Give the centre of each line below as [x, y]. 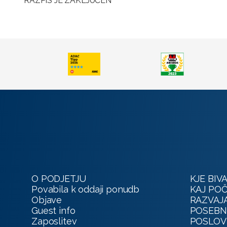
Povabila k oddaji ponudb [86, 189]
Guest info [53, 211]
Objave [47, 200]
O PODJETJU [59, 179]
